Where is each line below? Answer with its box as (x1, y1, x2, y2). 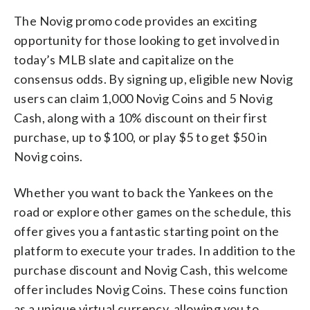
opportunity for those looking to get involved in (14, 32, 280, 48)
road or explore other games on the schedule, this (14, 203, 292, 219)
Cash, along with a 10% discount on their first (14, 109, 268, 125)
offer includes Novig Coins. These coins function (14, 281, 289, 297)
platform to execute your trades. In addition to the (14, 242, 296, 258)
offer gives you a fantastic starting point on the (14, 223, 280, 239)
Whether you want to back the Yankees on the (14, 184, 274, 200)
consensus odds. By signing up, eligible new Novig (14, 71, 293, 86)
